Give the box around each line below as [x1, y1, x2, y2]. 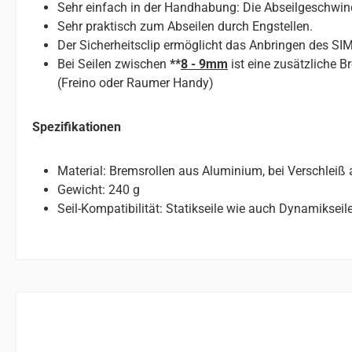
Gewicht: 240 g [57, 181, 140, 197]
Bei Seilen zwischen [57, 56, 170, 71]
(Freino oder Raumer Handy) [57, 75, 214, 90]
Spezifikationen [32, 119, 121, 134]
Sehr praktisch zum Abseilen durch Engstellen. [57, 18, 313, 34]
